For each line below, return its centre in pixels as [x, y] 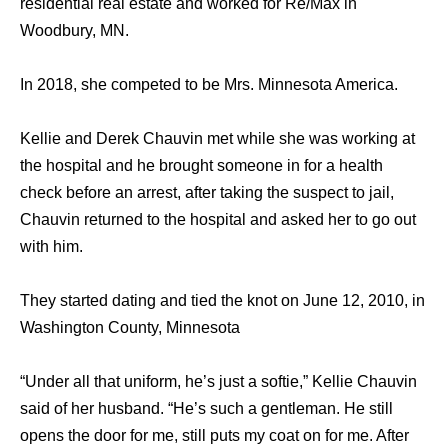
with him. [51, 246]
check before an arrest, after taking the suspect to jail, [207, 192]
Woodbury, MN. [74, 30]
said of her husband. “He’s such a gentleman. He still [206, 408]
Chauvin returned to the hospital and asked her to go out [218, 219]
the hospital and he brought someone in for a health [201, 165]
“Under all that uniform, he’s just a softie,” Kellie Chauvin [218, 381]
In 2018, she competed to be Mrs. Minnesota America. [209, 84]
